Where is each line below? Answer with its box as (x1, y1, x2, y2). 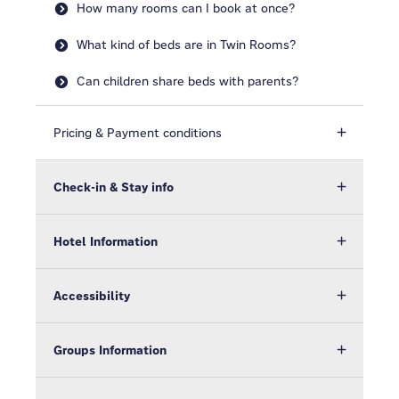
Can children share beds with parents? (77, 73, 298, 89)
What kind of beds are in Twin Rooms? (77, 37, 296, 53)
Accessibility (53, 288, 130, 304)
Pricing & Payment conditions (53, 125, 222, 141)
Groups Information (53, 342, 167, 358)
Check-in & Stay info (53, 179, 174, 195)
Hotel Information (53, 233, 158, 249)
